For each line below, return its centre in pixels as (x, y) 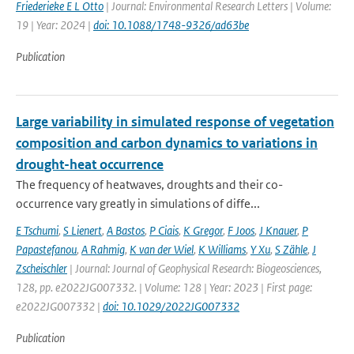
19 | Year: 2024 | (55, 25)
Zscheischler (41, 268)
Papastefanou (46, 249)
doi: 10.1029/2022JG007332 (171, 306)
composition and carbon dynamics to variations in (167, 143)
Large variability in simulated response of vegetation (175, 122)
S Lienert (83, 230)
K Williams (222, 249)
